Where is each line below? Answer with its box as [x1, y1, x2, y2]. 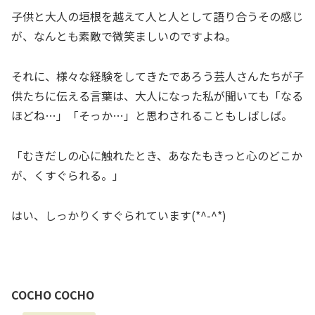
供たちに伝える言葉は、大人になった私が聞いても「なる [11, 87, 303, 105]
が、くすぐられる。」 [11, 166, 124, 184]
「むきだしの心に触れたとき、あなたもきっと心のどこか [11, 146, 302, 164]
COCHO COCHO [11, 286, 94, 304]
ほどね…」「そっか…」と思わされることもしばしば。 [11, 107, 292, 124]
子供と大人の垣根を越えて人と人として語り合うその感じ [11, 8, 303, 25]
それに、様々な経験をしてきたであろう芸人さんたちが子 [11, 67, 304, 85]
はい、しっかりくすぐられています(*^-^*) [11, 206, 226, 224]
